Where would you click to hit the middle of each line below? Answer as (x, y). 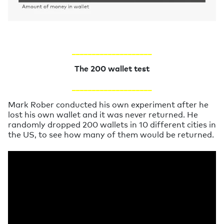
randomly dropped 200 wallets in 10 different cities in (112, 124)
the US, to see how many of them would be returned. (111, 134)
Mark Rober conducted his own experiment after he (108, 104)
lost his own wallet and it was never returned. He (103, 114)
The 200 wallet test (112, 68)
